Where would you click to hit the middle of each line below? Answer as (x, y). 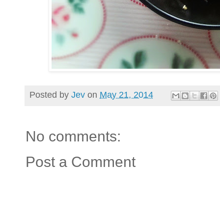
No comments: (73, 136)
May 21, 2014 (126, 95)
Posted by (50, 95)
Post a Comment (81, 162)
